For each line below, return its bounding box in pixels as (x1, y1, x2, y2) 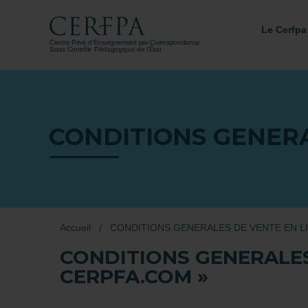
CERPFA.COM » (60, 265, 208, 288)
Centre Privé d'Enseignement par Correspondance (49, 38, 201, 46)
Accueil (60, 222, 91, 233)
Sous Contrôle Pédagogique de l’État (49, 45, 162, 53)
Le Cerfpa (261, 24, 307, 35)
